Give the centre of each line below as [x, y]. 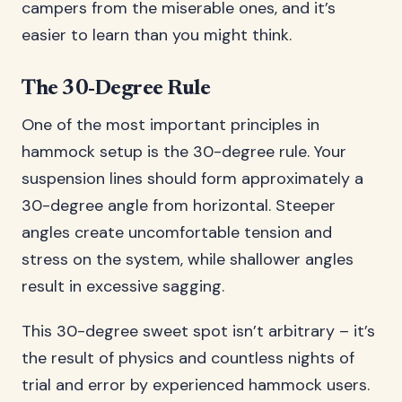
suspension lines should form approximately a [192, 179]
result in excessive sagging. [123, 286]
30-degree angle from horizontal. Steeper [179, 205]
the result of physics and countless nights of [188, 358]
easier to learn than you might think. [157, 35]
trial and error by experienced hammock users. [196, 385]
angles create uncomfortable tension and [177, 232]
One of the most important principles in [170, 125]
